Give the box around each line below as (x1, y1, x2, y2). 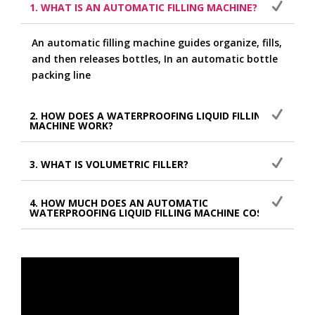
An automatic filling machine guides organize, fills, (32, 35, 282, 49)
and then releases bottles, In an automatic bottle (32, 51, 278, 65)
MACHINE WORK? (30, 118, 113, 132)
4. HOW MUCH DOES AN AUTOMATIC (30, 195, 208, 210)
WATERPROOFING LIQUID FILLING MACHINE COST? (30, 205, 274, 219)
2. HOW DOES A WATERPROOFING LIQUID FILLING (30, 108, 269, 122)
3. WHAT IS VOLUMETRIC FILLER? (30, 157, 188, 171)
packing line (32, 67, 91, 82)
